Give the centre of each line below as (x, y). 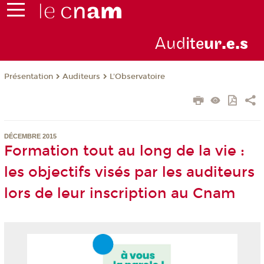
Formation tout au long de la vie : (124, 151)
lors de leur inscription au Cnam (119, 194)
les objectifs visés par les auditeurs (129, 172)
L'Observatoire (137, 77)
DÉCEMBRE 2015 (30, 136)
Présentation (28, 77)
